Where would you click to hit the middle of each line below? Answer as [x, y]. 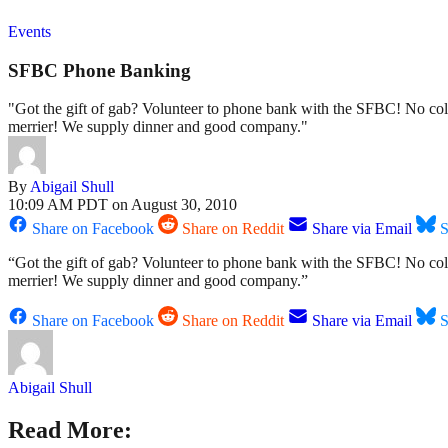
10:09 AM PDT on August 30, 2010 [122, 205]
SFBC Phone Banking [99, 70]
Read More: [70, 430]
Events [29, 31]
